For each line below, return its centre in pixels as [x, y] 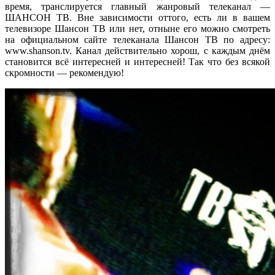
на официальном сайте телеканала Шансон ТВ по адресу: [137, 39]
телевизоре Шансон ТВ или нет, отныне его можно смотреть [137, 28]
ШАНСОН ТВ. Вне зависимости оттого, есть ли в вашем [137, 17]
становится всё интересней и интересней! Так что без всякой [137, 61]
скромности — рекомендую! [64, 72]
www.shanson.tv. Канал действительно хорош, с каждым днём [137, 50]
